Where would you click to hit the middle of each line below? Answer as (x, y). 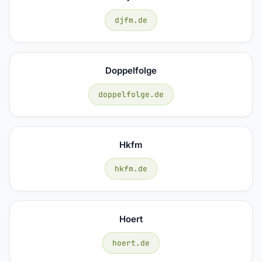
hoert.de (131, 243)
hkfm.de (131, 168)
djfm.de (131, 20)
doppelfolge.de (131, 94)
